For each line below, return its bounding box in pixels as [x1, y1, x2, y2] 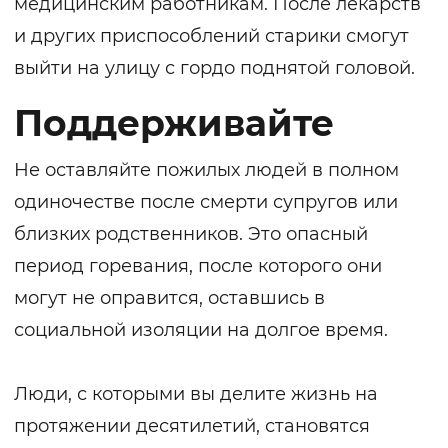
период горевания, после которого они [14, 255, 382, 278]
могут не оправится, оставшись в [14, 287, 325, 310]
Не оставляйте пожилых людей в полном [14, 159, 399, 182]
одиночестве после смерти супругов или [14, 191, 398, 214]
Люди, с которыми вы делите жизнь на [14, 383, 378, 406]
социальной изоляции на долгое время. [14, 319, 388, 342]
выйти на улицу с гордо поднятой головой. [14, 57, 415, 80]
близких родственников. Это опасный [14, 223, 368, 246]
